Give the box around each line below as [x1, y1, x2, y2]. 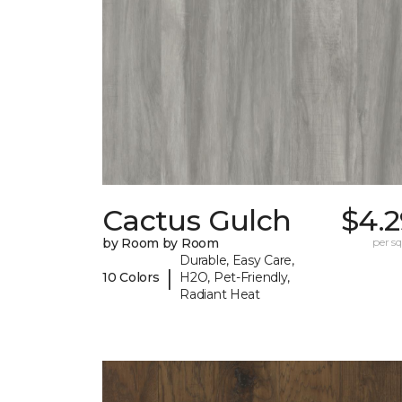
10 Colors [102, 269, 160, 286]
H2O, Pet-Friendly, [179, 269, 291, 286]
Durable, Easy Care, [179, 252, 294, 269]
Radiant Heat [179, 286, 260, 303]
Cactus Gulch [102, 203, 292, 239]
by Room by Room [102, 235, 219, 252]
